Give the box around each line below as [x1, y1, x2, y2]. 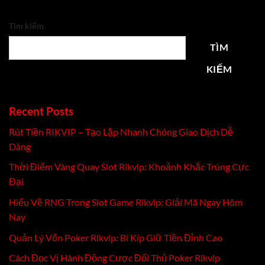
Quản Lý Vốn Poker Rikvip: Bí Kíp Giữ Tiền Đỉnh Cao [9, 231, 222, 243]
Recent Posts [9, 104, 73, 118]
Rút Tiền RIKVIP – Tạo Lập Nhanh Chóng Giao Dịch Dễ [9, 125, 233, 137]
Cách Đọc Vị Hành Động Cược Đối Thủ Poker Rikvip [9, 252, 220, 264]
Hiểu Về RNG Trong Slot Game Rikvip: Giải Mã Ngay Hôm [9, 196, 243, 208]
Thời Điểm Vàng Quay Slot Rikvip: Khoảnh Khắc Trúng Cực [9, 161, 249, 173]
